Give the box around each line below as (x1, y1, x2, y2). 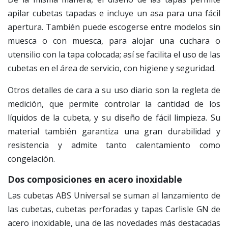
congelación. (8, 153, 55, 165)
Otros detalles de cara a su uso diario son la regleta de (8, 84, 220, 96)
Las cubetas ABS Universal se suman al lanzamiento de (8, 190, 220, 202)
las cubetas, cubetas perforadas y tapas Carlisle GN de (8, 204, 220, 215)
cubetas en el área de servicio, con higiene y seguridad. (8, 63, 216, 74)
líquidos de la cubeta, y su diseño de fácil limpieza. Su (8, 112, 220, 124)
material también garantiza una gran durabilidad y (8, 126, 220, 137)
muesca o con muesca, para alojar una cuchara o (8, 35, 220, 47)
